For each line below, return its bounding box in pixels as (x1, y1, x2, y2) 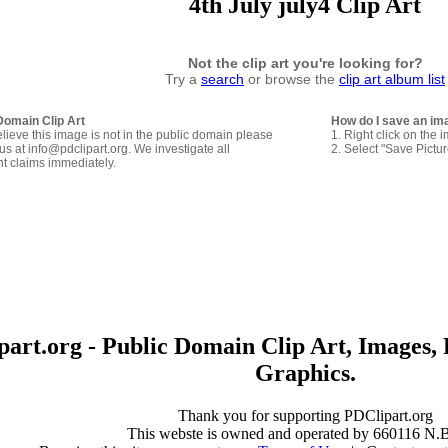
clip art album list (339, 70, 445, 87)
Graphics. (254, 359, 356, 386)
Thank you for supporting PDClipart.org (177, 406, 433, 424)
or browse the (244, 70, 339, 87)
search (201, 70, 244, 87)
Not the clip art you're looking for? (187, 54, 423, 71)
